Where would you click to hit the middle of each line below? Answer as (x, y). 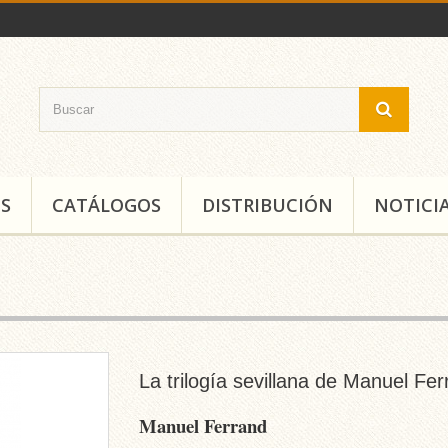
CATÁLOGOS (106, 205)
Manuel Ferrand (203, 425)
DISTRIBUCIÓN (267, 205)
